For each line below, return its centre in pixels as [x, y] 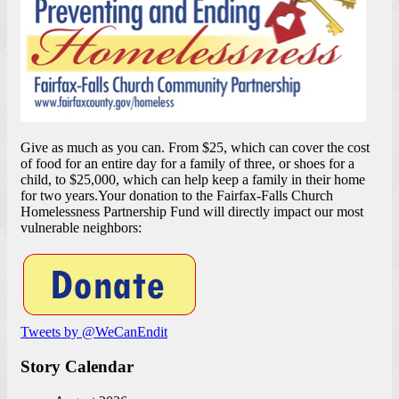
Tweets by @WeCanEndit [94, 332]
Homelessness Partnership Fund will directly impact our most [192, 212]
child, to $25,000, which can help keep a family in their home [193, 180]
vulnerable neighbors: [81, 228]
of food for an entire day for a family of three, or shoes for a [187, 164]
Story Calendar [77, 366]
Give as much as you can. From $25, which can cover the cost [195, 148]
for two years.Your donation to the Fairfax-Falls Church [177, 196]
